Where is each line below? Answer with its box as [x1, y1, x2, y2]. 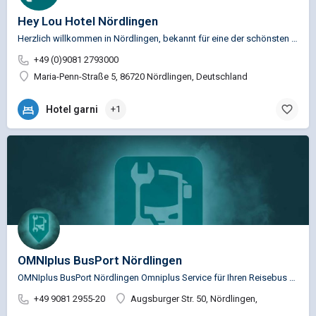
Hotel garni [46, 103, 98, 115]
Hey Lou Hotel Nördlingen [18, 14, 158, 29]
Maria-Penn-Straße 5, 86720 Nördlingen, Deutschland [34, 71, 248, 83]
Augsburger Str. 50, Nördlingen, [130, 293, 257, 305]
